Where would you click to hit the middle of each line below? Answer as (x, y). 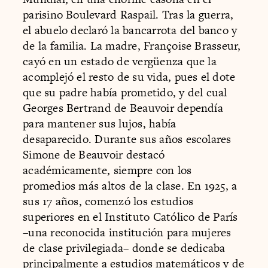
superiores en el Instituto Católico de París (130, 217)
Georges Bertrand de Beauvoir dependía (123, 108)
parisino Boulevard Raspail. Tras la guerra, (128, 14)
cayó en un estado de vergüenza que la (120, 61)
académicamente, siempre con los (107, 170)
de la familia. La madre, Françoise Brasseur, (132, 45)
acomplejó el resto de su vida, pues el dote (129, 77)
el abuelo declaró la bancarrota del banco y (130, 30)
